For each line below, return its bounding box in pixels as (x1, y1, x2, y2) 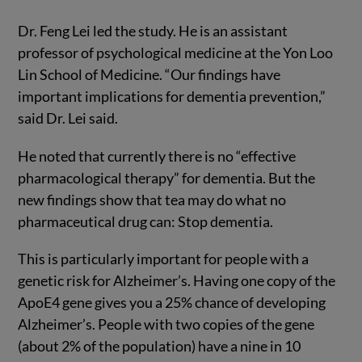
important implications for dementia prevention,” (18, 86, 326, 105)
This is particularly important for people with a (18, 250, 309, 268)
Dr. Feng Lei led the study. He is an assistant (18, 21, 288, 40)
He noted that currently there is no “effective (18, 146, 297, 165)
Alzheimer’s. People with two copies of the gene (18, 315, 315, 334)
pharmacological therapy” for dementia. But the (18, 168, 316, 187)
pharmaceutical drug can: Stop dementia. (18, 212, 274, 230)
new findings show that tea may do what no (18, 190, 287, 208)
